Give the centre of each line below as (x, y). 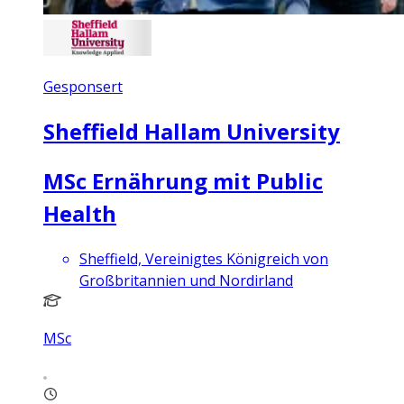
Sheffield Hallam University (192, 131)
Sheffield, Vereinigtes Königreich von (204, 259)
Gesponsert (83, 86)
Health (80, 214)
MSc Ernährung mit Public (183, 181)
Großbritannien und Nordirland (186, 281)
